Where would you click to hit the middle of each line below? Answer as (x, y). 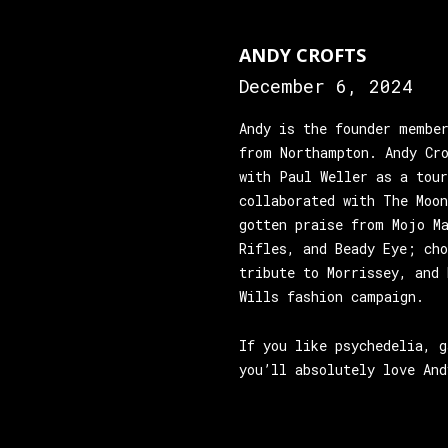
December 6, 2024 (326, 86)
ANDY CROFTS (302, 55)
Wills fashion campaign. (331, 296)
